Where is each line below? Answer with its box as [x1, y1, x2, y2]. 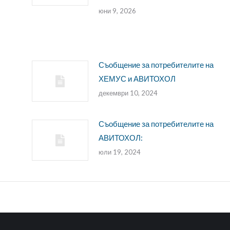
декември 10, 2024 [98, 89, 158, 98]
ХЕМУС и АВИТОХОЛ [98, 74, 176, 84]
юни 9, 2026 [98, 7, 136, 15]
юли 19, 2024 [98, 148, 141, 157]
